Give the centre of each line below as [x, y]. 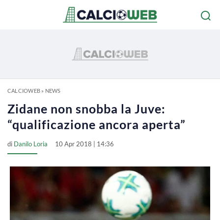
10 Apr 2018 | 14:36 [84, 144]
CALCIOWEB [24, 91]
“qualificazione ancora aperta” [96, 124]
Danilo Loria [31, 144]
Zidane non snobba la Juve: [86, 109]
